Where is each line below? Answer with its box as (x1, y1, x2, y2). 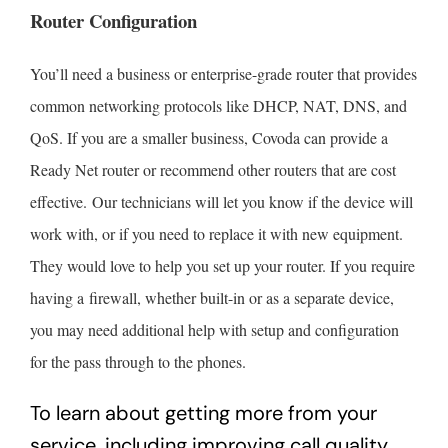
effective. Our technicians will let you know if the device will (29, 191, 413, 213)
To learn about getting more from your (29, 400, 377, 427)
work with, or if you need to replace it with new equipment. (29, 223, 403, 245)
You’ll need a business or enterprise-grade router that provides (29, 63, 417, 85)
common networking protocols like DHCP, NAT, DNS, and (29, 95, 407, 117)
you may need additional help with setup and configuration (29, 319, 399, 341)
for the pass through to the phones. (29, 351, 246, 373)
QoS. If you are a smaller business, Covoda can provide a (29, 127, 388, 149)
